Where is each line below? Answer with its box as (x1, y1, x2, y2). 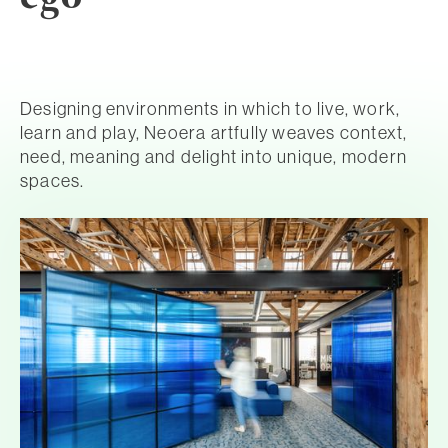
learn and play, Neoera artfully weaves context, (20, 121, 408, 145)
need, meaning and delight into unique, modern (20, 145, 408, 169)
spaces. (20, 169, 85, 193)
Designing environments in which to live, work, (20, 97, 401, 121)
